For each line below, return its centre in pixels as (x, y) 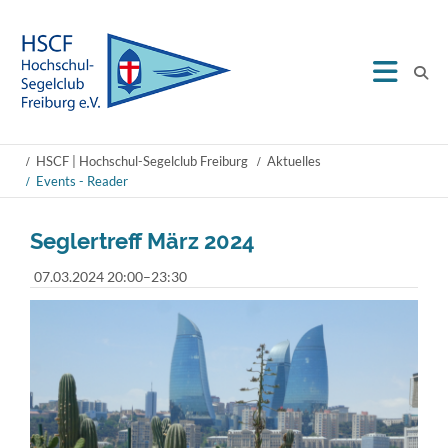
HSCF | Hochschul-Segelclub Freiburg (142, 161)
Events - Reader (82, 181)
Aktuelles (294, 161)
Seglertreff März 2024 (142, 241)
